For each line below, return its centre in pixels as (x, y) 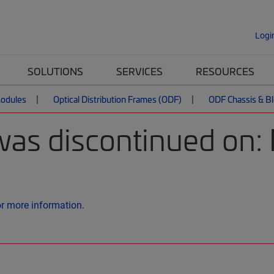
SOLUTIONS (55, 71)
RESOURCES (225, 71)
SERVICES (139, 71)
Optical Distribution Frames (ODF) (117, 99)
